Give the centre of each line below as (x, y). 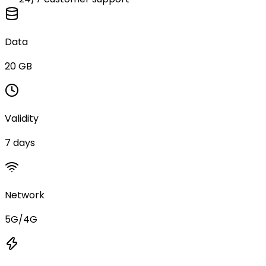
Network (25, 195)
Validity (22, 118)
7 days (20, 142)
